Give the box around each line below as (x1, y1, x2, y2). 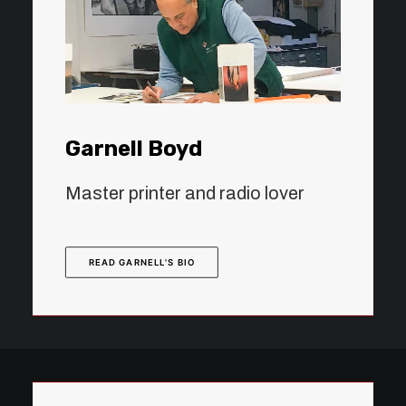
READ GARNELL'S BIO (88, 256, 195, 268)
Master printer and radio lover (65, 183, 304, 203)
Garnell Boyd (65, 136, 202, 161)
